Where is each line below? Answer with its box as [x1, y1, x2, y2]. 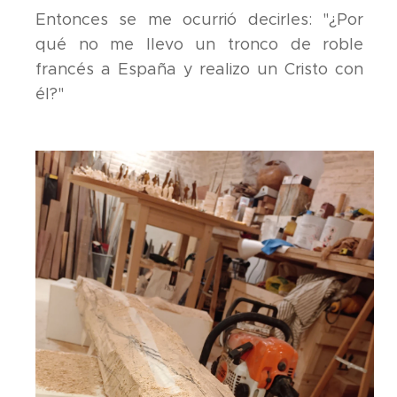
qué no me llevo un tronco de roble [35, 34, 364, 54]
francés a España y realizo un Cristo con [35, 58, 364, 79]
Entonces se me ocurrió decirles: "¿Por [35, 9, 364, 29]
